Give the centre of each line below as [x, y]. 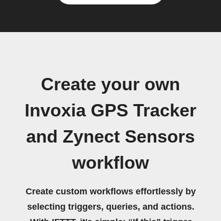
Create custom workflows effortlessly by [110, 191]
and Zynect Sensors [110, 137]
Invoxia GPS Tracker [110, 110]
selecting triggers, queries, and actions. [110, 207]
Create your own [110, 84]
